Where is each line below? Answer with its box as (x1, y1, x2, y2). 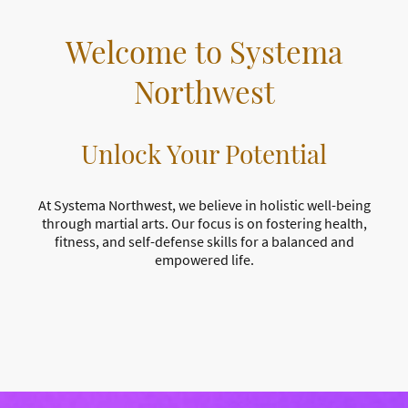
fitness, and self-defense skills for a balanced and (54, 231, 354, 250)
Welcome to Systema (66, 30, 342, 71)
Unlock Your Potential (81, 136, 327, 170)
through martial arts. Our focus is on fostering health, (41, 213, 367, 232)
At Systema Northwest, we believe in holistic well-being (37, 195, 371, 214)
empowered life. (154, 250, 254, 269)
